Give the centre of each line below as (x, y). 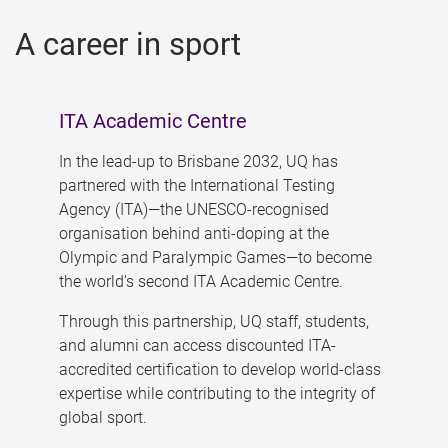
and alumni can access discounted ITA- (197, 345)
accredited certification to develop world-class (219, 369)
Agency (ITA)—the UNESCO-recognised (193, 209)
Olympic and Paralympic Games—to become (215, 257)
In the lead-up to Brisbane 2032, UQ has (198, 161)
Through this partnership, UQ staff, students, (213, 321)
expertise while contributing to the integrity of (216, 393)
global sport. (102, 417)
